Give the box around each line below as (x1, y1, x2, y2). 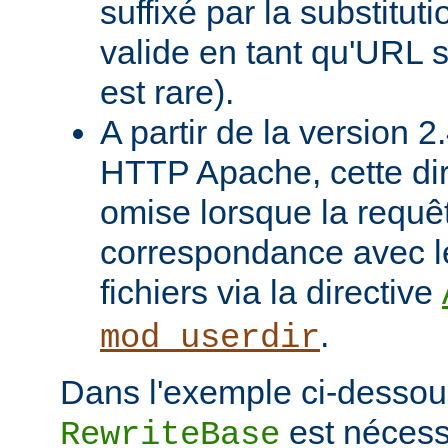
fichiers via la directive (100, 273, 442, 312)
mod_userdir (100, 319, 320, 358)
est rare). (100, 73, 234, 112)
